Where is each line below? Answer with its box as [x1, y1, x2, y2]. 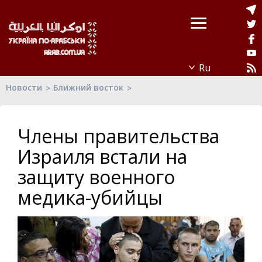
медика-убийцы [18, 185, 163, 210]
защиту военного [18, 164, 175, 189]
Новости [6, 82, 42, 93]
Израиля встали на [18, 144, 187, 169]
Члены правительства [18, 123, 219, 149]
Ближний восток [53, 82, 123, 93]
